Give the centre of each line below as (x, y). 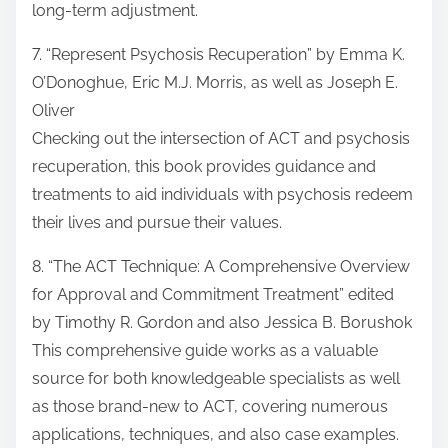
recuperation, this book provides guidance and (204, 167)
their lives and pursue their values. (157, 223)
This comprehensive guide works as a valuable (205, 351)
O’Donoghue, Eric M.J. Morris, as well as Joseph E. (215, 83)
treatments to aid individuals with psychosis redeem (222, 195)
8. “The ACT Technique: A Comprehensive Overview (221, 267)
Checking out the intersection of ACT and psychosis (221, 139)
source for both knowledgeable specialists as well (216, 379)
